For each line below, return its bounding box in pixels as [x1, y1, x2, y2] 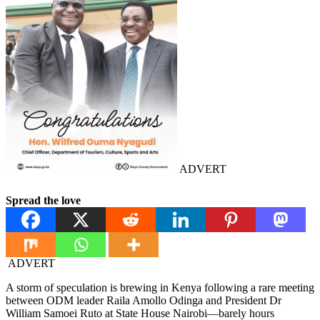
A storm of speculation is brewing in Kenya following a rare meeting [6, 281, 314, 294]
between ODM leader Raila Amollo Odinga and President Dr [6, 294, 281, 307]
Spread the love [6, 194, 81, 207]
